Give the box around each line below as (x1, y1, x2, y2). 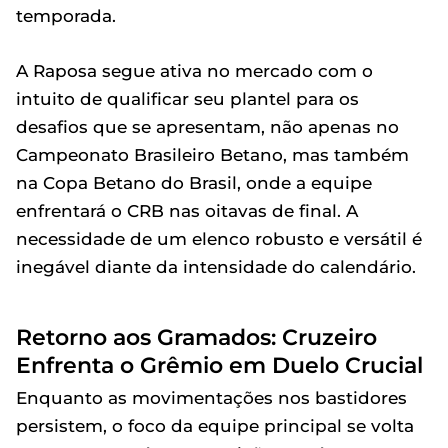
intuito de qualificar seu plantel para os (16, 88, 359, 109)
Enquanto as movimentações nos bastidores (16, 387, 407, 408)
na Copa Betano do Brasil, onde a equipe (16, 172, 372, 193)
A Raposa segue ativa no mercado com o (16, 60, 373, 81)
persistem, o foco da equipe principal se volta (16, 415, 414, 436)
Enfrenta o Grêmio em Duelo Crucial (16, 351, 423, 378)
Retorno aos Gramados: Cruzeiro (16, 323, 377, 350)
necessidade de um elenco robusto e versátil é (16, 228, 422, 249)
